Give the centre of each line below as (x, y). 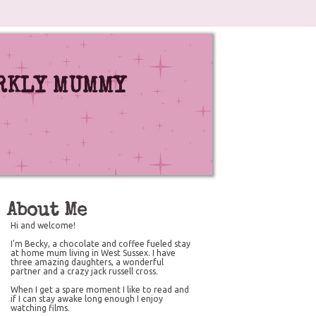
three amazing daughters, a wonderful (87, 262)
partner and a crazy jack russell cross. (84, 271)
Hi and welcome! (43, 225)
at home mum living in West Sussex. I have (93, 253)
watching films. (40, 308)
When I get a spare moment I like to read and (100, 290)
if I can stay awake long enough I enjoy (87, 299)
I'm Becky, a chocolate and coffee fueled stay (101, 244)
